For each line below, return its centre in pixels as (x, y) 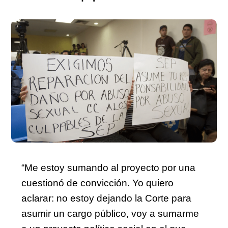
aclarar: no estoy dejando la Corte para (106, 198)
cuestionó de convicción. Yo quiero (97, 183)
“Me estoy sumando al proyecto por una (108, 167)
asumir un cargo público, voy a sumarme (110, 213)
